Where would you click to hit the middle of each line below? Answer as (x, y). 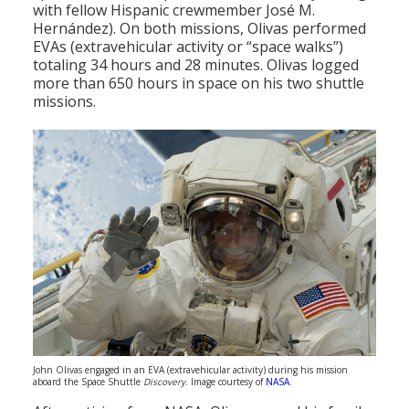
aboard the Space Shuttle (88, 382)
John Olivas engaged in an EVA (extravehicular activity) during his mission (190, 370)
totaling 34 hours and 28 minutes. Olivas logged (196, 64)
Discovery (164, 382)
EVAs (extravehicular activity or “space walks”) (188, 46)
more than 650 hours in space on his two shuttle (199, 83)
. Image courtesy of (225, 382)
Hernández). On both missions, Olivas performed (199, 28)
